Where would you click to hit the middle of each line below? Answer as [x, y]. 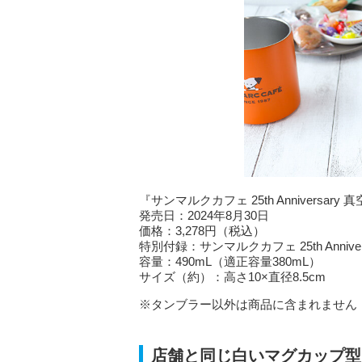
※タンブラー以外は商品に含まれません [248, 305]
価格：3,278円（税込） [202, 231]
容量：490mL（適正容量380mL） [230, 262]
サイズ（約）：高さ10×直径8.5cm [232, 277]
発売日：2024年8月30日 [204, 216]
